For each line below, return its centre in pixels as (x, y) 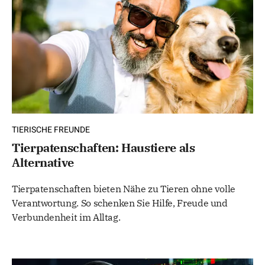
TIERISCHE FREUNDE (51, 130)
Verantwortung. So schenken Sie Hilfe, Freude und (120, 203)
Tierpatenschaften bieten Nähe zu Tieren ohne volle (124, 189)
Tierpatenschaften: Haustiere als (104, 148)
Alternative (43, 163)
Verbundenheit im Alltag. (66, 217)
